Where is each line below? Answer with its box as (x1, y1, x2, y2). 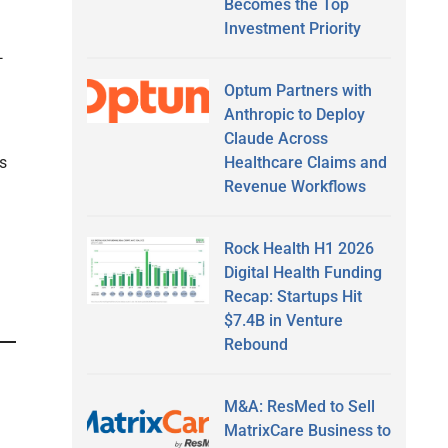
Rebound (223, 334, 288, 354)
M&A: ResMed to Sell (223, 396, 375, 416)
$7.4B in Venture (223, 310, 343, 330)
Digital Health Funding (223, 262, 382, 282)
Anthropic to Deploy (223, 104, 365, 124)
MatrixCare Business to (223, 420, 391, 440)
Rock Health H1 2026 (223, 238, 374, 258)
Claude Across (223, 128, 328, 148)
